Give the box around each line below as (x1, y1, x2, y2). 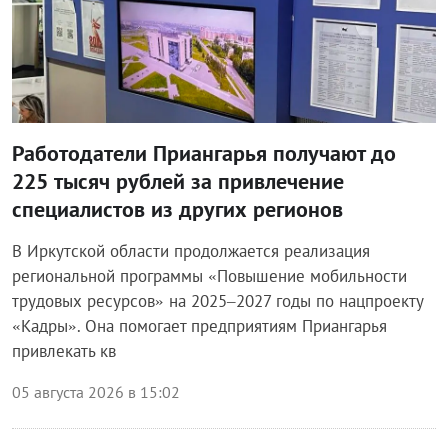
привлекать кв (12, 339, 116, 362)
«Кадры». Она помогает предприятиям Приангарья (12, 314, 387, 337)
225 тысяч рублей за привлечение (12, 166, 344, 195)
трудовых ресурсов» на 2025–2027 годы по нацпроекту (12, 289, 423, 312)
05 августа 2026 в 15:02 (12, 381, 180, 402)
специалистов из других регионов (12, 194, 343, 223)
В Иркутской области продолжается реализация (12, 239, 370, 262)
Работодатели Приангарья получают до (12, 138, 396, 167)
